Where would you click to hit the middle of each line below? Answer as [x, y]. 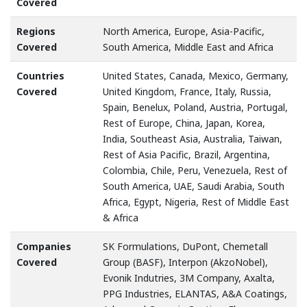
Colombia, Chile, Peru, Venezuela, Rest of [195, 170]
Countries [40, 75]
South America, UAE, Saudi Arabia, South [194, 186]
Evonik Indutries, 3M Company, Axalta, [189, 278]
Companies [44, 246]
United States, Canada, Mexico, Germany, [196, 75]
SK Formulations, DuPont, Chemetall [185, 246]
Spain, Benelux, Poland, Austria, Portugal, [195, 107]
